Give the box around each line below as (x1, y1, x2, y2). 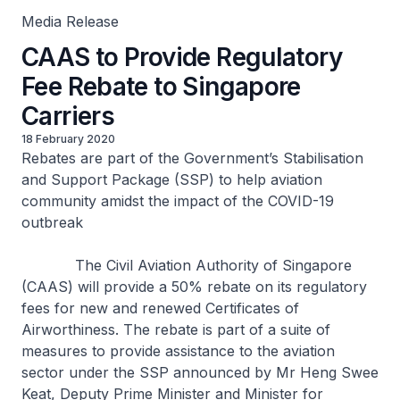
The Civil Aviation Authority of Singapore (21, 256, 352, 274)
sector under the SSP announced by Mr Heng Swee (21, 363, 379, 381)
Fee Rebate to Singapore (21, 71, 301, 102)
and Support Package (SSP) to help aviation (21, 171, 322, 188)
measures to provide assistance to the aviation (21, 342, 335, 360)
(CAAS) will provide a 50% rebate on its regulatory (21, 278, 367, 296)
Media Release (21, 12, 119, 30)
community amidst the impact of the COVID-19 (21, 192, 334, 210)
